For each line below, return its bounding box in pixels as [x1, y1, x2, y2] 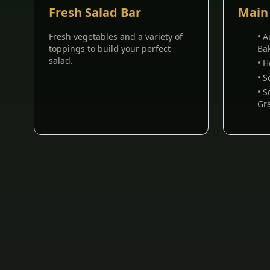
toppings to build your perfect [49, 43, 171, 54]
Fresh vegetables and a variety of [49, 31, 183, 42]
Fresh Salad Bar [49, 4, 141, 20]
